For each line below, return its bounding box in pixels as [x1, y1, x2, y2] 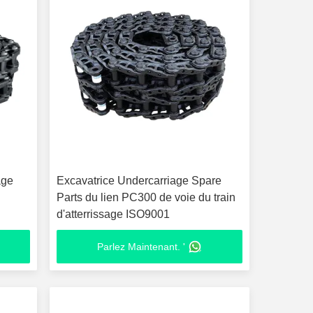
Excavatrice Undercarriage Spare [56, 175, 221, 187]
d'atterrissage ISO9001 [56, 208, 170, 220]
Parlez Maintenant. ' [96, 241, 185, 252]
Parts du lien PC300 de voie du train [56, 191, 235, 203]
